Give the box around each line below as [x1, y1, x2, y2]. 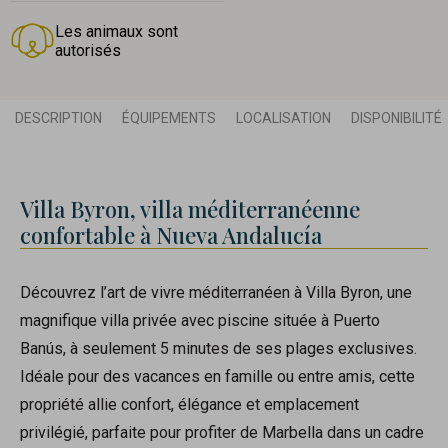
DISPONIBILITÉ [351, 110, 442, 127]
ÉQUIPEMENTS [122, 110, 216, 127]
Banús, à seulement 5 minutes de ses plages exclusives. [20, 339, 417, 359]
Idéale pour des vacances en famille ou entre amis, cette [20, 367, 415, 387]
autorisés [55, 41, 121, 61]
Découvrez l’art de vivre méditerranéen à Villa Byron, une [20, 283, 412, 303]
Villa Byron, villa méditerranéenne [20, 194, 360, 225]
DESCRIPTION [15, 110, 102, 127]
